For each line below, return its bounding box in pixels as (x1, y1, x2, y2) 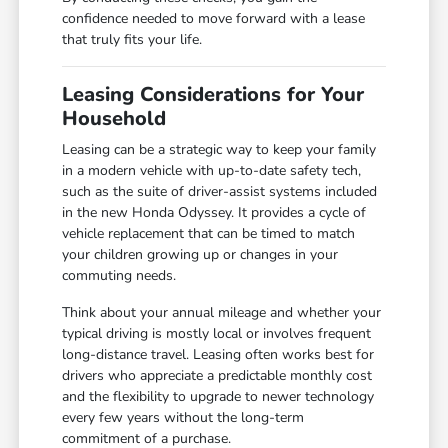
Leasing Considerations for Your (62, 81, 365, 109)
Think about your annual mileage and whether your (62, 303, 382, 323)
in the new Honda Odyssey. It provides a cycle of (62, 203, 367, 223)
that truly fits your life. (62, 30, 203, 50)
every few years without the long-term (62, 408, 305, 428)
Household (62, 105, 167, 133)
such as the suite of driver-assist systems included (62, 182, 378, 202)
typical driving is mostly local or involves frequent (62, 324, 372, 344)
